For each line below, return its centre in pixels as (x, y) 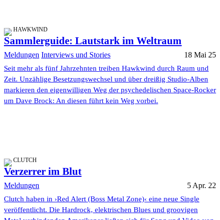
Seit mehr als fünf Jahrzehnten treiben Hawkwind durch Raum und (106, 68)
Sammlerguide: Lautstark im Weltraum (93, 41)
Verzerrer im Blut (43, 171)
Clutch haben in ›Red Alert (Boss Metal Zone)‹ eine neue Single (102, 199)
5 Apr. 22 (202, 185)
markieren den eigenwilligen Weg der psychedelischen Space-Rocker (110, 90)
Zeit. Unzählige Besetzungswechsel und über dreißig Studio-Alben (106, 79)
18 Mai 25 (200, 55)
